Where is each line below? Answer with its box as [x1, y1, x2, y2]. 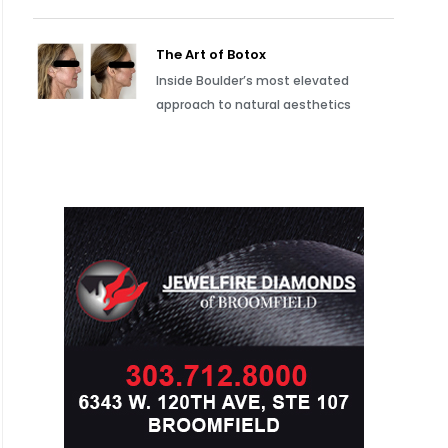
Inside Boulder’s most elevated [156, 72, 350, 89]
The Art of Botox [156, 45, 267, 64]
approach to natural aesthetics [156, 96, 352, 113]
